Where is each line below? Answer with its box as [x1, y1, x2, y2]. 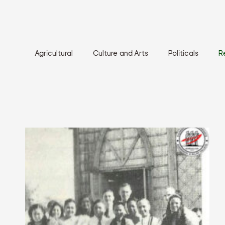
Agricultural [35, 50, 73, 57]
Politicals [168, 50, 198, 57]
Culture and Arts [93, 50, 148, 57]
